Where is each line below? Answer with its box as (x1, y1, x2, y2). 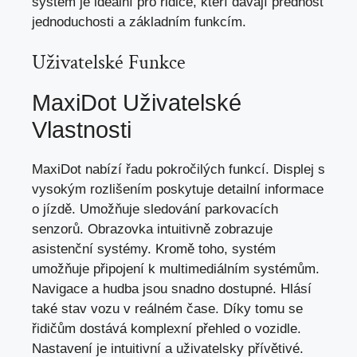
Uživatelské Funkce (32, 49, 186, 76)
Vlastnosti (32, 117, 131, 143)
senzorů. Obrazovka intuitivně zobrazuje (32, 222, 273, 237)
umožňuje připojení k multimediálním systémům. (32, 261, 320, 277)
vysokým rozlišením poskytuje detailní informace (32, 182, 324, 198)
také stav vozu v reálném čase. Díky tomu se (32, 301, 303, 317)
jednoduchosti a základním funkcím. (32, 14, 246, 29)
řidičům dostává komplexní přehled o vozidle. (32, 321, 301, 337)
